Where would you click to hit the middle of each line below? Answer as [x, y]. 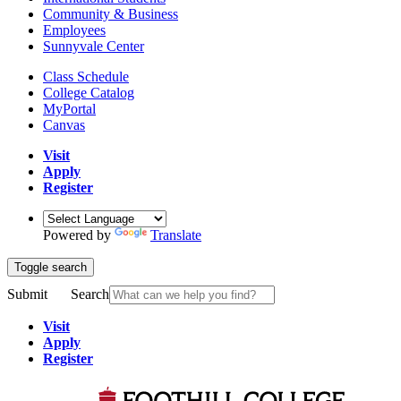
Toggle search [51, 268]
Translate [176, 235]
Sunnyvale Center [94, 47]
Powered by [79, 235]
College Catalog [89, 93]
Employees [74, 30]
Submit [27, 294]
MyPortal [69, 109]
